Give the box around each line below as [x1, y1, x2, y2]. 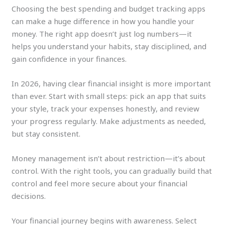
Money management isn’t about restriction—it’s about [12, 153, 206, 163]
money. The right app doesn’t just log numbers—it [12, 28, 192, 39]
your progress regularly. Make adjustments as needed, [12, 116, 206, 126]
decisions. [12, 190, 46, 201]
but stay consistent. [12, 128, 81, 139]
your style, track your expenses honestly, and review [12, 103, 200, 114]
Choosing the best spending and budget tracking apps [12, 3, 206, 14]
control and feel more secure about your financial [12, 178, 188, 188]
